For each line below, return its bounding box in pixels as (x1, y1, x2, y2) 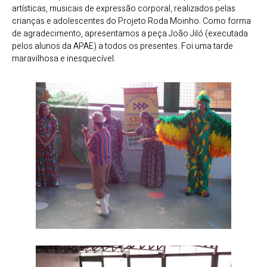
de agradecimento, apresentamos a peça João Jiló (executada (12, 27, 248, 41)
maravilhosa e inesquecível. (12, 52, 116, 66)
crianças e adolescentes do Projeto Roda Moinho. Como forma (12, 15, 251, 28)
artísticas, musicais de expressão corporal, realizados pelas (12, 2, 235, 15)
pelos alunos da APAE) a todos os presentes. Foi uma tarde (12, 40, 233, 53)
